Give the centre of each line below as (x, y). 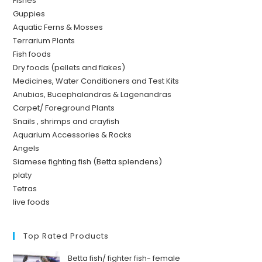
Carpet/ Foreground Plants (64, 108)
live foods (32, 202)
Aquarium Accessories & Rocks (73, 135)
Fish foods (32, 54)
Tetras (25, 189)
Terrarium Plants (44, 41)
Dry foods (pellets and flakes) (69, 68)
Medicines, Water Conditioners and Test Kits (96, 81)
